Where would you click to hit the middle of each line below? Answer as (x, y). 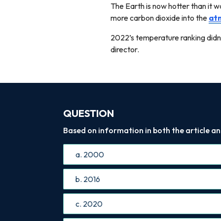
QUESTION (89, 113)
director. (126, 49)
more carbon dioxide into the (160, 18)
